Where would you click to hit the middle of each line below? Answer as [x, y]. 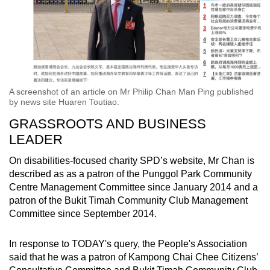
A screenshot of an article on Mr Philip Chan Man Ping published [131, 92]
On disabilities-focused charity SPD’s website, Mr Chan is [132, 161]
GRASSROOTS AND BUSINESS [108, 124]
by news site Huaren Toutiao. [64, 102]
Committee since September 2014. [83, 214]
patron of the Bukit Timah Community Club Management [128, 201]
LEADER [36, 140]
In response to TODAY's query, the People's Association [128, 244]
